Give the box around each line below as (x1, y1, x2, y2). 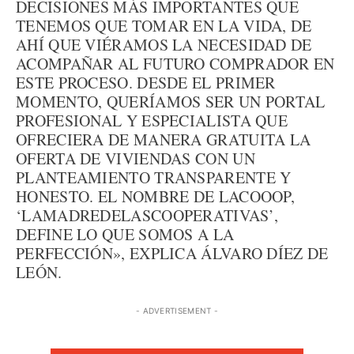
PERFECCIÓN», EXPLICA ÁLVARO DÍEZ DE (16, 243, 329, 264)
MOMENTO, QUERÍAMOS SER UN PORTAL (16, 91, 326, 112)
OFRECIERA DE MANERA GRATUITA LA (16, 129, 311, 150)
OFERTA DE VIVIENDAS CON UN (16, 148, 255, 169)
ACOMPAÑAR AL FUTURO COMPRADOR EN (16, 53, 335, 74)
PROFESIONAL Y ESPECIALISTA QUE (16, 110, 288, 131)
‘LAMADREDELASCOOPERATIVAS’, (16, 205, 279, 226)
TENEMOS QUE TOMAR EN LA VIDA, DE (16, 15, 312, 36)
